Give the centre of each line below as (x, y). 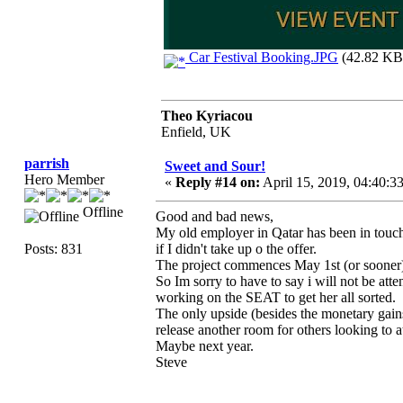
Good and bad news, (215, 216)
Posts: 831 (54, 249)
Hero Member (64, 179)
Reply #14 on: (218, 182)
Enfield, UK (196, 132)
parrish (47, 163)
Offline (101, 212)
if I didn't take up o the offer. (236, 249)
